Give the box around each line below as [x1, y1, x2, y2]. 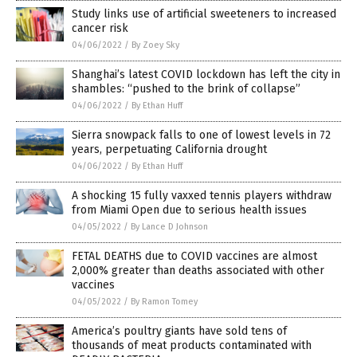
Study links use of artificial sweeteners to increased [72, 7, 336, 22]
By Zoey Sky [131, 40, 179, 51]
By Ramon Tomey [131, 296, 198, 308]
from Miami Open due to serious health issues [72, 203, 307, 218]
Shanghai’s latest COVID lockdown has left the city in [72, 68, 340, 82]
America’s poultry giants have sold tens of [72, 324, 287, 339]
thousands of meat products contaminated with [72, 339, 312, 353]
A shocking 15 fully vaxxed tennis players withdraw [72, 189, 331, 203]
